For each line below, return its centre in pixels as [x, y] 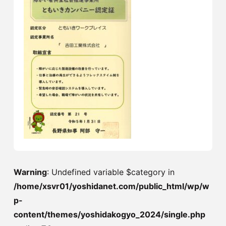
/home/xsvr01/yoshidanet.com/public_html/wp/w [111, 186]
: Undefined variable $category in [110, 172]
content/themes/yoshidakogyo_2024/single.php [109, 214]
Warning [30, 172]
